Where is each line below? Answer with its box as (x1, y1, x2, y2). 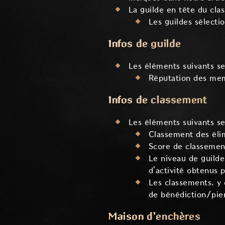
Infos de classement (108, 94, 207, 105)
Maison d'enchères (108, 211, 201, 222)
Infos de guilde (108, 38, 181, 49)
